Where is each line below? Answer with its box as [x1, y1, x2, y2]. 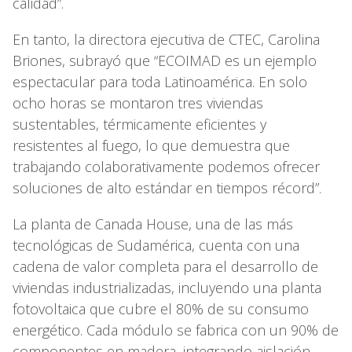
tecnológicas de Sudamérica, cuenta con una [13, 235, 299, 255]
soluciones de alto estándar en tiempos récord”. [13, 178, 325, 197]
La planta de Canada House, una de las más [13, 214, 293, 233]
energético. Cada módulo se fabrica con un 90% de [13, 320, 339, 339]
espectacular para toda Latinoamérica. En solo [13, 71, 307, 91]
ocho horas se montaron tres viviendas [13, 93, 263, 112]
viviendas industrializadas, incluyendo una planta [13, 277, 321, 297]
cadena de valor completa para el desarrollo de [13, 256, 318, 276]
